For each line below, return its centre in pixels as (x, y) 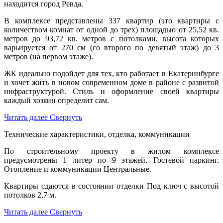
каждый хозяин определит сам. (56, 100)
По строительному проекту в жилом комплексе (111, 151)
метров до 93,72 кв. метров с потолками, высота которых (111, 38)
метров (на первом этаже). (50, 56)
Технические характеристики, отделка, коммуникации (97, 134)
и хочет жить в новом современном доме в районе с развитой (111, 82)
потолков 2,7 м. (30, 195)
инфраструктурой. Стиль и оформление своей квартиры (111, 91)
